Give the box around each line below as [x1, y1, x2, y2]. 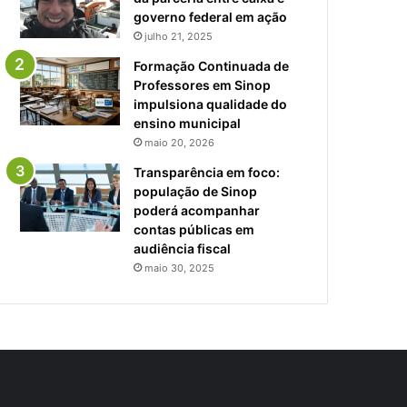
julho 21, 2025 [144, 29, 213, 43]
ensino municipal [134, 114, 242, 131]
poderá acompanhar [134, 202, 261, 218]
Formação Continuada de [134, 57, 290, 74]
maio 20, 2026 [144, 135, 215, 149]
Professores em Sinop [134, 76, 272, 93]
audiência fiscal [134, 240, 232, 256]
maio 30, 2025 [144, 261, 215, 274]
